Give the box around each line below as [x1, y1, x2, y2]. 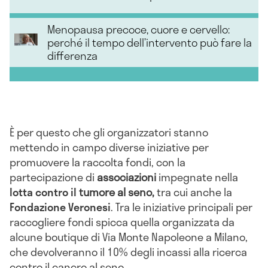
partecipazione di [10, 168, 95, 185]
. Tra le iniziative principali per [111, 198, 252, 215]
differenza [47, 47, 98, 64]
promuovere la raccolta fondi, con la [10, 153, 185, 170]
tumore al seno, [79, 183, 157, 200]
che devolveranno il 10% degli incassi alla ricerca [10, 243, 247, 260]
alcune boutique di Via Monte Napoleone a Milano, [10, 228, 248, 245]
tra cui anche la [157, 183, 232, 200]
